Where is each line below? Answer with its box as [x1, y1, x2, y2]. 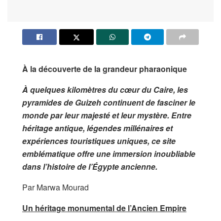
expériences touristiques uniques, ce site [22, 135, 176, 147]
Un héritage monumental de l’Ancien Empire [22, 202, 186, 214]
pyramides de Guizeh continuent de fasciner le [22, 96, 195, 108]
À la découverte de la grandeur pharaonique [22, 63, 187, 74]
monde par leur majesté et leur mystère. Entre [22, 109, 191, 121]
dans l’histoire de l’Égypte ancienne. [22, 160, 157, 172]
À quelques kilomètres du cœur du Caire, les [22, 83, 188, 95]
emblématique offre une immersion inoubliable [22, 147, 195, 159]
